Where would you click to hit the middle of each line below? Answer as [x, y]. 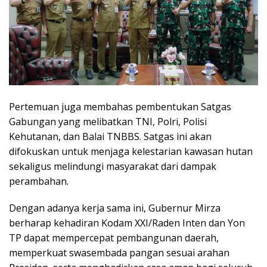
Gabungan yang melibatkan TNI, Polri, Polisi [108, 121]
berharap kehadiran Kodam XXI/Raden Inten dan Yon [127, 223]
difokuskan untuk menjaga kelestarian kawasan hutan [131, 151]
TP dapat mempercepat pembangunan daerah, [114, 237]
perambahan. [39, 181]
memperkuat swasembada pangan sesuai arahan [119, 252]
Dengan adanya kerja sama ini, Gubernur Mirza [115, 208]
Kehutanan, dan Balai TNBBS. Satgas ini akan [110, 136]
